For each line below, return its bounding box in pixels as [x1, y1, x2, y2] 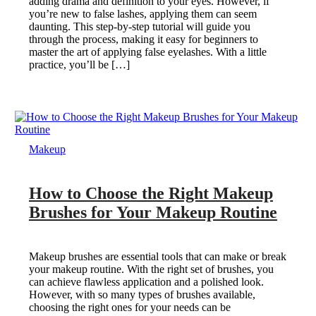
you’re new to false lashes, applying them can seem [28, 8, 257, 20]
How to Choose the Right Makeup [28, 184, 273, 203]
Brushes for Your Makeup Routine [28, 203, 277, 222]
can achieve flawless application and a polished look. [28, 275, 264, 288]
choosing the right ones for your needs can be [28, 300, 231, 313]
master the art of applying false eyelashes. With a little [28, 46, 267, 59]
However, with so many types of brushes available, [28, 288, 255, 300]
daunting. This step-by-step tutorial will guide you [28, 20, 250, 33]
